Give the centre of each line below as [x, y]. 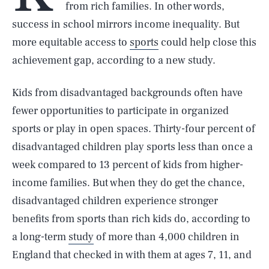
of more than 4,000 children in [167, 237]
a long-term [40, 237]
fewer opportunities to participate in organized [120, 111]
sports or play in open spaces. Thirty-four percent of [134, 129]
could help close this [207, 42]
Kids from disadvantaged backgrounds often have [127, 93]
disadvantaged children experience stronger [115, 201]
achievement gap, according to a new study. [114, 60]
